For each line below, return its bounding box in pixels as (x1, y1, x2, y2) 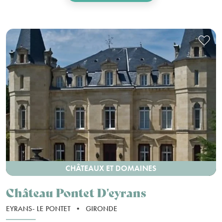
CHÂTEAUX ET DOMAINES (65, 163, 157, 173)
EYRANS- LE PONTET (6, 203, 72, 214)
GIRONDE (86, 203, 117, 214)
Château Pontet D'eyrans (6, 183, 146, 201)
